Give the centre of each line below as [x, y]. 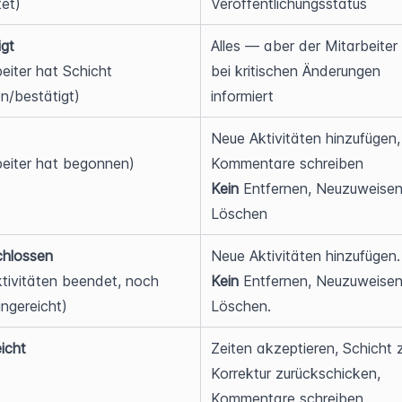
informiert [243, 96]
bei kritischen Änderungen [296, 71]
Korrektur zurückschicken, [296, 373]
